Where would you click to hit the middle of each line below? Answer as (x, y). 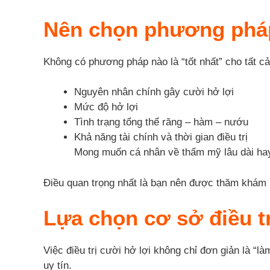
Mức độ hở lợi (106, 107)
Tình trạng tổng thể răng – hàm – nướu (161, 122)
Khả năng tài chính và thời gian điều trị (161, 137)
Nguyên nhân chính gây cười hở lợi (154, 92)
